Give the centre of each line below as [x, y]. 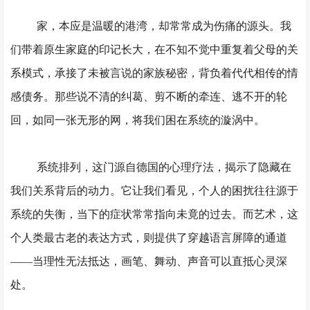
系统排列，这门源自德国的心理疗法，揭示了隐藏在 [164, 167]
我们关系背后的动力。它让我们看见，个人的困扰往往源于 [155, 191]
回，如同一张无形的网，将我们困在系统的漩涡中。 [138, 120]
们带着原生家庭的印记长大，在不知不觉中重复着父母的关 [155, 49]
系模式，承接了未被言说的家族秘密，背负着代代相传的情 [155, 73]
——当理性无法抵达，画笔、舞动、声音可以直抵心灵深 [149, 261]
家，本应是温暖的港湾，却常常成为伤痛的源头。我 [164, 26]
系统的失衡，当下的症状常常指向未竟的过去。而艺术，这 [155, 214]
